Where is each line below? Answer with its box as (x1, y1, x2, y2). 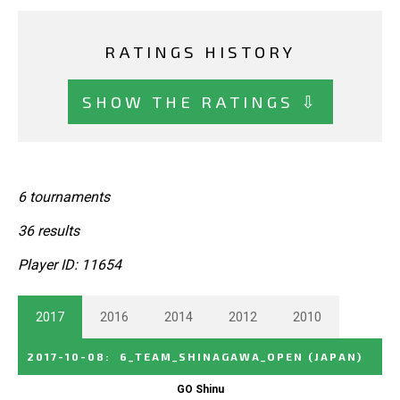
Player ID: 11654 (18, 255, 121, 273)
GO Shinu (176, 382, 224, 396)
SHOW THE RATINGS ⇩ (81, 90, 319, 112)
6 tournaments (18, 187, 110, 205)
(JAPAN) (308, 349, 362, 362)
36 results (18, 221, 79, 239)
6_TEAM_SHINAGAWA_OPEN (120, 349, 304, 362)
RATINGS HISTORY (104, 41, 296, 62)
